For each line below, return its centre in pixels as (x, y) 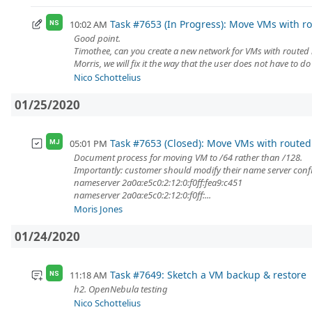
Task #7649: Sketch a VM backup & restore (208, 275)
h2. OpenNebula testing (121, 289)
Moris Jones (98, 209)
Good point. (97, 39)
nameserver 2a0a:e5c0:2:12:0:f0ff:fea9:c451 (158, 183)
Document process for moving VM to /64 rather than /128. (188, 158)
